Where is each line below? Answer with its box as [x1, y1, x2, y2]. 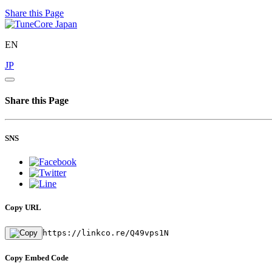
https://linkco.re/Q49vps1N [42, 228, 169, 237]
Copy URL [5, 203, 41, 212]
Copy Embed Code [5, 253, 69, 262]
